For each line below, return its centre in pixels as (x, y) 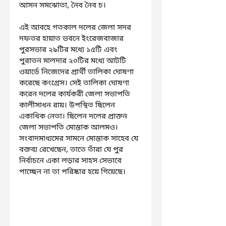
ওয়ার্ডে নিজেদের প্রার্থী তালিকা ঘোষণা (77, 72)
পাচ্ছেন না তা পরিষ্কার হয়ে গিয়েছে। (72, 172)
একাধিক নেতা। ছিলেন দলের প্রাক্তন (74, 117)
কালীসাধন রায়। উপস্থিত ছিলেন (68, 105)
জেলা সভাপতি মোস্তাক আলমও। (70, 128)
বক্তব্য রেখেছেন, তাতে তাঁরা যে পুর (72, 150)
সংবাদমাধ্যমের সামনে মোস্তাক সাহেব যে (80, 139)
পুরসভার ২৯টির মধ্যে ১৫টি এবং (69, 50)
